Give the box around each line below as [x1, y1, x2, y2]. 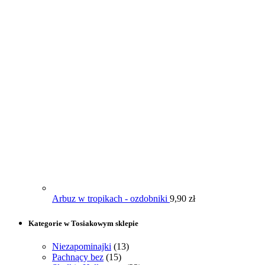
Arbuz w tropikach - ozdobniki [52, 193, 167, 204]
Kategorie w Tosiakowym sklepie [28, 218, 138, 228]
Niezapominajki [52, 241, 111, 251]
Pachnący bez [52, 251, 104, 262]
